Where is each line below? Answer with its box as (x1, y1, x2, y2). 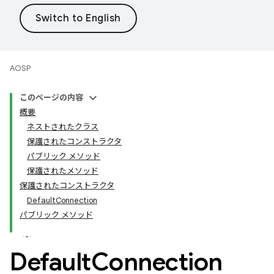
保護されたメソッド (27, 166, 98, 176)
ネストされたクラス (27, 122, 98, 132)
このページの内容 (20, 92, 83, 103)
